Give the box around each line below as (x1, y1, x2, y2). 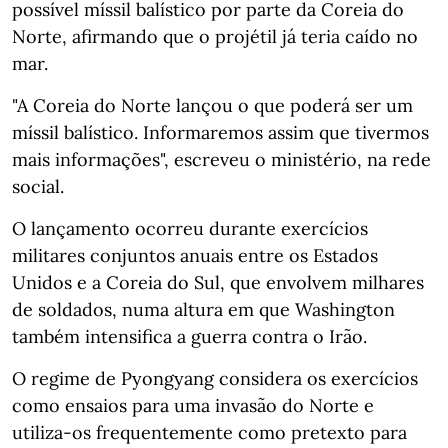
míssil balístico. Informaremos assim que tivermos (12, 120, 429, 144)
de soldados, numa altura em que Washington (12, 297, 395, 321)
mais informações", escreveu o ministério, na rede (12, 147, 431, 171)
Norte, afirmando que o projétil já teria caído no (12, 24, 418, 48)
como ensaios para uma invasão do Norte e (12, 393, 374, 417)
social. (12, 174, 64, 198)
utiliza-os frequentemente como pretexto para (12, 420, 407, 444)
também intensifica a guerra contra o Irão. (12, 324, 367, 348)
